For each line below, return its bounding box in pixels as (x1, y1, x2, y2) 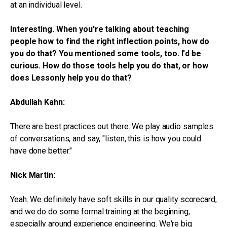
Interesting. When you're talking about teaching (10, 24, 190, 34)
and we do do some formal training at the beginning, (10, 207, 190, 216)
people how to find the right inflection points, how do (10, 36, 209, 46)
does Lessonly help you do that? (10, 73, 132, 83)
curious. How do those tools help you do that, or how (10, 61, 208, 70)
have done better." (10, 146, 72, 156)
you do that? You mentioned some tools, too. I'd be (10, 49, 201, 58)
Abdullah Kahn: (10, 97, 65, 107)
